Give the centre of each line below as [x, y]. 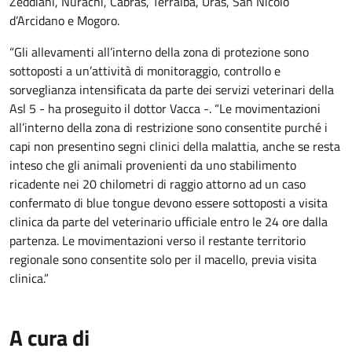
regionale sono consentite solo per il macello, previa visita [163, 259]
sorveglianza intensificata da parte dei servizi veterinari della [172, 90]
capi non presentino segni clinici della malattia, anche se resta [175, 146]
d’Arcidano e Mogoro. [64, 20]
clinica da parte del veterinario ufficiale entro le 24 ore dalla [169, 222]
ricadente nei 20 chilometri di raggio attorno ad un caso [158, 184]
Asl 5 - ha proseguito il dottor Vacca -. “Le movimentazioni [165, 108]
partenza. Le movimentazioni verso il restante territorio [158, 240]
